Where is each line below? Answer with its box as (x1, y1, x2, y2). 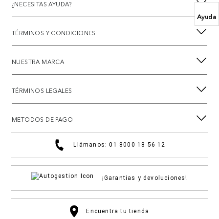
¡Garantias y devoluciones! (102, 175, 188, 182)
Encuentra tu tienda (86, 208, 150, 215)
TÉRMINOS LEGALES (12, 87, 72, 95)
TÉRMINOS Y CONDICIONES (12, 29, 96, 37)
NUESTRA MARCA (12, 58, 65, 66)
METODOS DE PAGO (12, 116, 73, 124)
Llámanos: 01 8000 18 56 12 (73, 141, 166, 149)
